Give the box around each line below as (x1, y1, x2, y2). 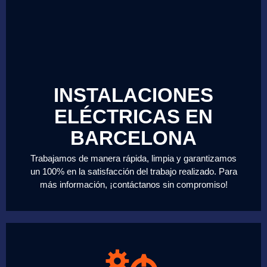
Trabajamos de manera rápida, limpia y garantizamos (30, 153, 237, 163)
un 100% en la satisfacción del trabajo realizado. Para (30, 166, 237, 176)
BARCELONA (70, 126, 197, 149)
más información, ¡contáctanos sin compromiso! (39, 179, 228, 190)
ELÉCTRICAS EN (54, 105, 213, 128)
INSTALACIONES (54, 83, 213, 106)
